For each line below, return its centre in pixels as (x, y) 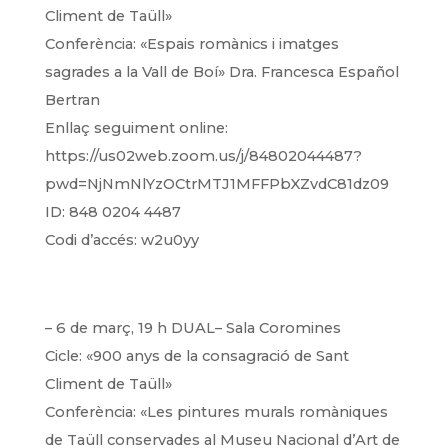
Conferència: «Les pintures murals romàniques (216, 412)
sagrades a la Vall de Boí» (136, 72)
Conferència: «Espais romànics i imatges (191, 44)
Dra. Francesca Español (313, 72)
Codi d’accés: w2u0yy (121, 240)
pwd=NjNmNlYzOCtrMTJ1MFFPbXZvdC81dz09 (216, 184)
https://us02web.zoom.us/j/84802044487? (203, 156)
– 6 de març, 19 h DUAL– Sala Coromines (192, 328)
